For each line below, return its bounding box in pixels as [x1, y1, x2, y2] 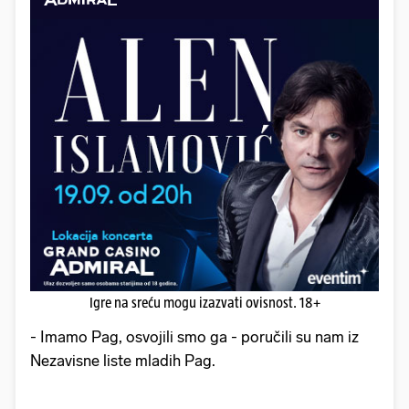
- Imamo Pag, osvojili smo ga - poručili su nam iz [30, 328, 359, 347]
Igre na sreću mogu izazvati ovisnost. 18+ [89, 295, 320, 311]
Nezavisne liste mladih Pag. [30, 351, 219, 371]
